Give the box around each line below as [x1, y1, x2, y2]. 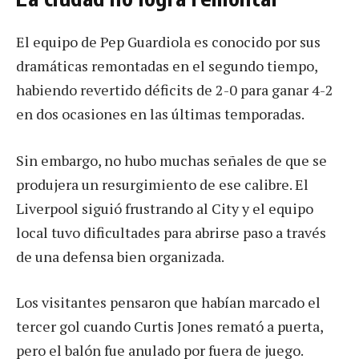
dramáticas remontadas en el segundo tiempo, [16, 55, 317, 75]
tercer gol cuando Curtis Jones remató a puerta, [16, 317, 323, 337]
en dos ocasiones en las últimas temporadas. [16, 103, 305, 123]
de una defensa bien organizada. [16, 246, 224, 266]
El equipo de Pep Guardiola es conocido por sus [16, 31, 321, 51]
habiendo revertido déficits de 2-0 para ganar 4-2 [16, 79, 333, 99]
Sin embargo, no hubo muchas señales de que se [16, 150, 327, 170]
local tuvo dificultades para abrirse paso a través [16, 222, 326, 242]
